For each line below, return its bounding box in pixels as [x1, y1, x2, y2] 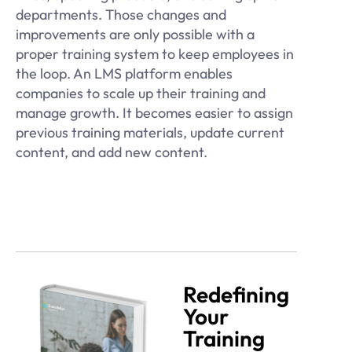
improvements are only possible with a [16, 24, 255, 43]
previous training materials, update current [16, 123, 284, 141]
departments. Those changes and [16, 5, 226, 24]
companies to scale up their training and [16, 83, 266, 102]
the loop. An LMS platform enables [16, 64, 233, 82]
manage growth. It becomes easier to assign [16, 103, 293, 122]
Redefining [183, 280, 290, 308]
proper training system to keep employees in [16, 44, 294, 63]
